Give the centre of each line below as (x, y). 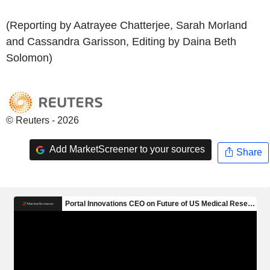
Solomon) (29, 58)
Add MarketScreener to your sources (126, 149)
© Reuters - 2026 (42, 120)
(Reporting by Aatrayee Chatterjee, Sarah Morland (127, 25)
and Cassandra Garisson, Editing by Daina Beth (121, 41)
